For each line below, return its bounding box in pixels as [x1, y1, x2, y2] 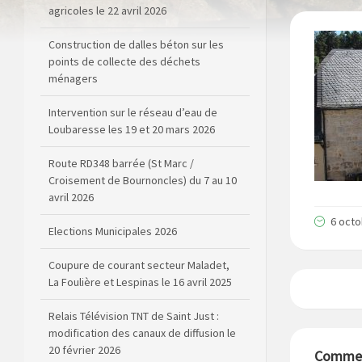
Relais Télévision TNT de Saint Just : [48, 263, 219, 279]
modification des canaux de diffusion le [48, 280, 236, 296]
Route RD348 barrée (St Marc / [48, 111, 194, 126]
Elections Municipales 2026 [48, 179, 177, 194]
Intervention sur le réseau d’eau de [48, 60, 217, 75]
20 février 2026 [48, 297, 120, 313]
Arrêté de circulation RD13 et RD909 [48, 331, 220, 347]
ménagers [48, 26, 98, 41]
